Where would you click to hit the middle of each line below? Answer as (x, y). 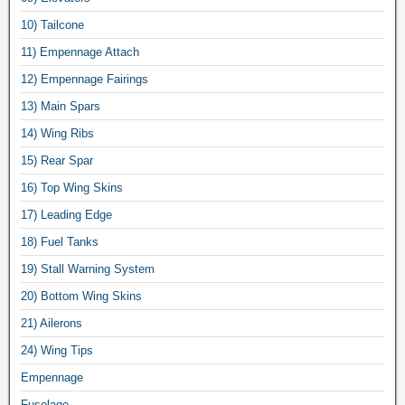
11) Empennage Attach (80, 52)
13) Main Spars (61, 106)
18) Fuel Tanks (60, 241)
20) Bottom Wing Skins (81, 296)
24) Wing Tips (57, 350)
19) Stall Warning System (88, 268)
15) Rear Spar (57, 160)
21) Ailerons (52, 323)
